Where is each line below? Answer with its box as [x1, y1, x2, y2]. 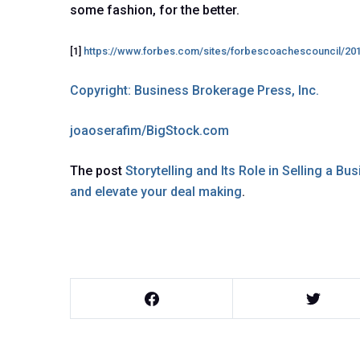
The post [70, 163, 125, 179]
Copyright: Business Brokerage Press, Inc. [70, 83, 319, 99]
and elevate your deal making [70, 184, 242, 200]
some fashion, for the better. [70, 2, 239, 18]
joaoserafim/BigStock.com [70, 123, 229, 139]
